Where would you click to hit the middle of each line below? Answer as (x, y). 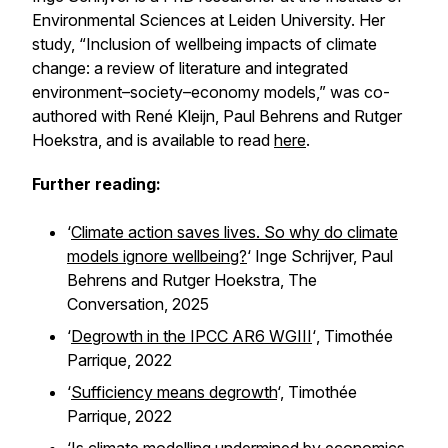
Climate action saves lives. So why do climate (234, 232)
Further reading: (96, 184)
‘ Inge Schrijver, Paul (320, 256)
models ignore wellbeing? (157, 256)
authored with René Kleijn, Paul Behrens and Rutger (217, 116)
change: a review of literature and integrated (190, 68)
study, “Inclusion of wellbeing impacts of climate (204, 44)
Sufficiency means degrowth (174, 392)
